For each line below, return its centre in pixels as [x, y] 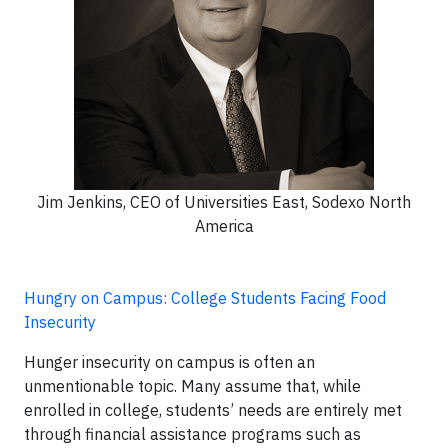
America [224, 226]
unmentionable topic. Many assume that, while [192, 386]
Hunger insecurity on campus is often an [169, 362]
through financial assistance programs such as [192, 434]
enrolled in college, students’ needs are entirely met [213, 410]
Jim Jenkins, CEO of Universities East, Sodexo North [224, 202]
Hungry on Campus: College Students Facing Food [205, 298]
